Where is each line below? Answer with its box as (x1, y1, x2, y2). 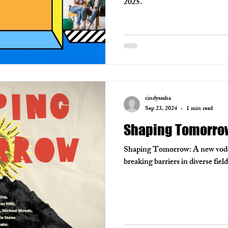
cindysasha (145, 93, 171, 104)
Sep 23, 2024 (145, 103, 177, 115)
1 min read (186, 103, 213, 115)
